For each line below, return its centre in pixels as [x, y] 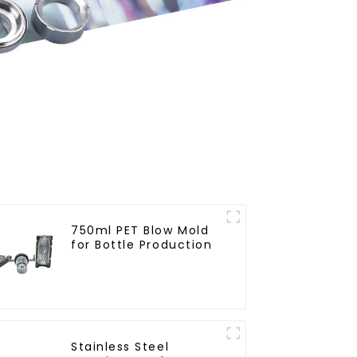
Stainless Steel [120, 347]
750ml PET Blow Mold [140, 231]
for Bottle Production [142, 245]
